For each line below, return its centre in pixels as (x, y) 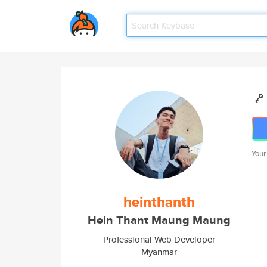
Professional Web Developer (159, 239)
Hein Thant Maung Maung (159, 220)
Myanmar (159, 252)
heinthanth (159, 202)
